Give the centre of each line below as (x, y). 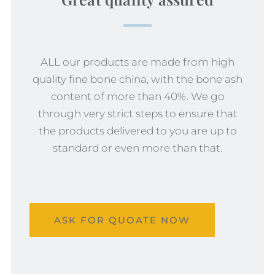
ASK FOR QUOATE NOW (122, 220)
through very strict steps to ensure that (137, 114)
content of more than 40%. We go (137, 97)
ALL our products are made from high (137, 62)
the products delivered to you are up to (137, 131)
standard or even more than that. (137, 148)
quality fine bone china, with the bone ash (137, 79)
